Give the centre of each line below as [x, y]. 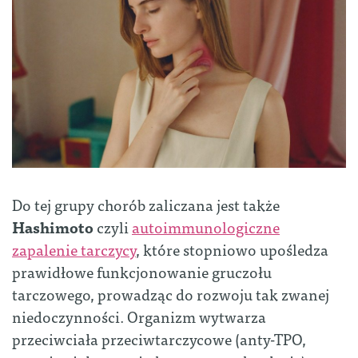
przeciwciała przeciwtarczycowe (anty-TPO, [159, 339]
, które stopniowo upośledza [232, 249]
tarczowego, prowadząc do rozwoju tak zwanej [171, 294]
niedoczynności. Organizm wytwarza [139, 316]
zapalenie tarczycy [74, 249]
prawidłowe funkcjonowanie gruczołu [142, 272]
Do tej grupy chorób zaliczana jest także [146, 205]
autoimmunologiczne [206, 227]
